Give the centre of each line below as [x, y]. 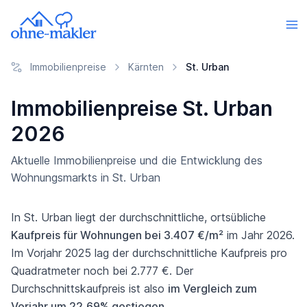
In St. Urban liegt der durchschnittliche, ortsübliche [138, 217]
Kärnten [146, 67]
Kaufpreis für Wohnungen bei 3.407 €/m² [117, 235]
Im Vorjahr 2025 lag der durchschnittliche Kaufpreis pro [149, 253]
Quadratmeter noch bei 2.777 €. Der [102, 271]
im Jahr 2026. [259, 235]
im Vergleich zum [212, 288]
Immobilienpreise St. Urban [142, 108]
